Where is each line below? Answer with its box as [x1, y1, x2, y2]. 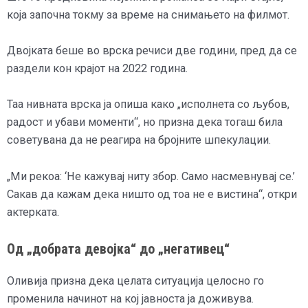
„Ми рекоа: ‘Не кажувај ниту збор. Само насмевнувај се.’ [7, 169, 295, 183]
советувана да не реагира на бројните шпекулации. [7, 133, 271, 147]
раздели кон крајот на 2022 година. [7, 62, 188, 76]
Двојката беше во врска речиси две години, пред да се [7, 44, 297, 58]
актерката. [7, 205, 59, 219]
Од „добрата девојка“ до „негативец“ [7, 240, 230, 257]
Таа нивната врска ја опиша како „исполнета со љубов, [7, 98, 289, 111]
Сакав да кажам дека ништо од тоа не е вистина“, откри [7, 187, 297, 201]
